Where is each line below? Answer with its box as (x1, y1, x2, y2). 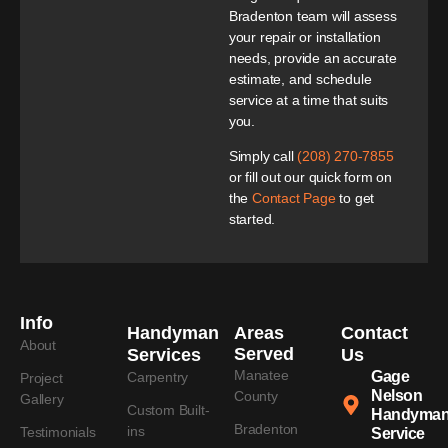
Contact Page (248, 190, 336, 207)
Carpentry (127, 368, 189, 385)
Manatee (234, 366, 289, 383)
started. (228, 211, 276, 228)
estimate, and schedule (228, 70, 372, 87)
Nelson (371, 386, 422, 404)
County (234, 387, 278, 404)
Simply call (228, 148, 298, 165)
